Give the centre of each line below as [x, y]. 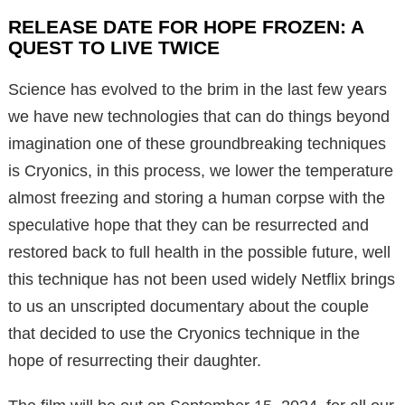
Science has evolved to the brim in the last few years [198, 90]
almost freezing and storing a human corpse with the [197, 198]
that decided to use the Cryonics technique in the [184, 334]
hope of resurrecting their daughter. [135, 361]
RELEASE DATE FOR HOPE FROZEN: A [186, 27]
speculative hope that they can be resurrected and [188, 226]
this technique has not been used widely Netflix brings [202, 280]
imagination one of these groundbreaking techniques [197, 144]
